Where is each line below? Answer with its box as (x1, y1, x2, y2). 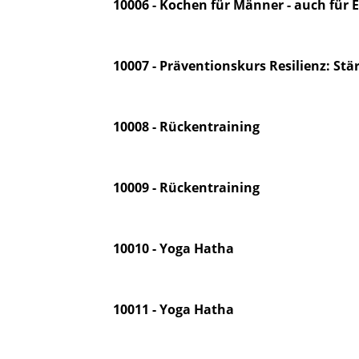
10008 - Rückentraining (112, 118, 260, 135)
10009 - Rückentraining (112, 179, 260, 196)
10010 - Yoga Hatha (112, 240, 234, 257)
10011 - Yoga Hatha (112, 301, 234, 318)
